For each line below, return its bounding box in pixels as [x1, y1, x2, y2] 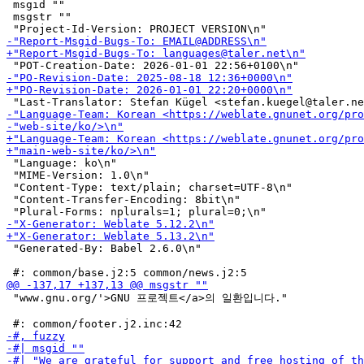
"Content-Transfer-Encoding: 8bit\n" [6, 193, 240, 206]
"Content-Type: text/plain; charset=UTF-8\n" [6, 181, 292, 193]
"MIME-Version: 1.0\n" [6, 169, 149, 181]
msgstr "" [6, 11, 71, 23]
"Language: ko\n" [6, 157, 117, 169]
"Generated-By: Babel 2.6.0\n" [6, 242, 201, 254]
